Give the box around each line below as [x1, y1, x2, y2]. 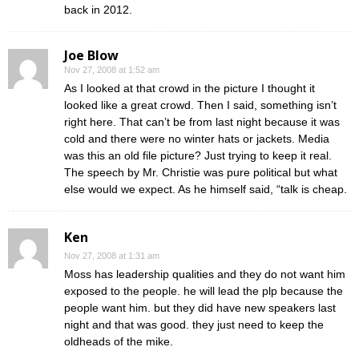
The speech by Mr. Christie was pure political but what [64, 166, 337, 179]
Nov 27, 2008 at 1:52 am [64, 65, 159, 75]
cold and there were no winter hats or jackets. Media [64, 132, 329, 145]
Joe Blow [64, 46, 119, 64]
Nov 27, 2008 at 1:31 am [64, 251, 159, 260]
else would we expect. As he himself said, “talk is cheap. [64, 183, 347, 196]
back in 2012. [64, 3, 132, 16]
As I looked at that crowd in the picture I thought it [64, 82, 315, 95]
